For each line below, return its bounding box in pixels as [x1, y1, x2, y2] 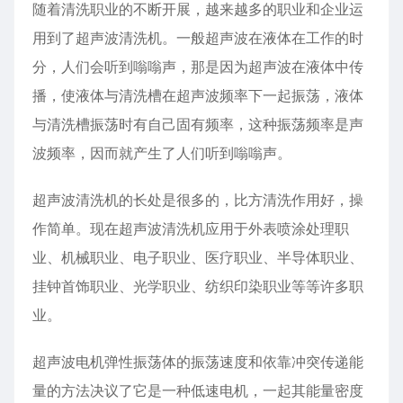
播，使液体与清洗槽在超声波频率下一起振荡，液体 [32, 86, 363, 104]
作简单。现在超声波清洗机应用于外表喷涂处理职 [32, 219, 349, 237]
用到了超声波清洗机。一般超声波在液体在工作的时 [32, 29, 363, 47]
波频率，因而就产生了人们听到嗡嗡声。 [32, 144, 291, 162]
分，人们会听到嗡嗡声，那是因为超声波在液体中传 [32, 58, 363, 76]
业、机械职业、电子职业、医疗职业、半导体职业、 [32, 248, 363, 266]
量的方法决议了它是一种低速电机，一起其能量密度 [32, 381, 363, 399]
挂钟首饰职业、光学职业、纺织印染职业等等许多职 [32, 277, 363, 295]
